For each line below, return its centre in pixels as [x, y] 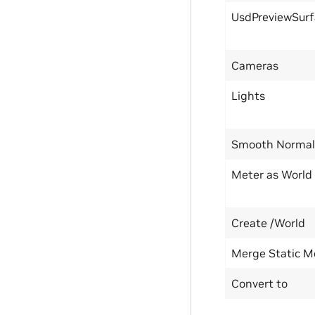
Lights [248, 96]
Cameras [255, 65]
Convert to [259, 283]
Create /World [268, 223]
